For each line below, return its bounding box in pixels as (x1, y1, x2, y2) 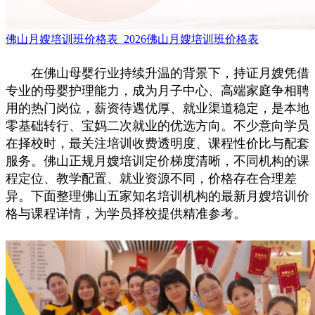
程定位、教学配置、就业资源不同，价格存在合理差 (6, 172, 297, 186)
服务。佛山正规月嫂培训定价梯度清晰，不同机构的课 (6, 154, 309, 168)
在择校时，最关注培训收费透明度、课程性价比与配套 (6, 136, 309, 150)
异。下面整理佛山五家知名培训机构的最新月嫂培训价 (6, 189, 309, 203)
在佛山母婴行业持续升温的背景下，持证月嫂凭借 (6, 66, 309, 80)
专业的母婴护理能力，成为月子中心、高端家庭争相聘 (6, 84, 309, 98)
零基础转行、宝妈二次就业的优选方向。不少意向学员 (6, 119, 309, 133)
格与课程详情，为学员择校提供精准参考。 (6, 207, 246, 221)
